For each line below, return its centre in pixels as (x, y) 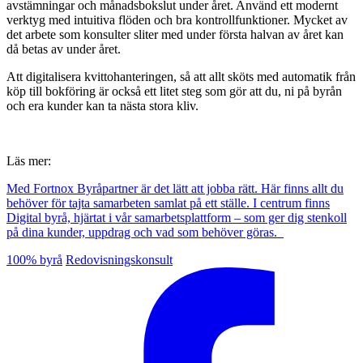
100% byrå (34, 260)
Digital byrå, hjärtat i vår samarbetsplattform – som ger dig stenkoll (177, 218)
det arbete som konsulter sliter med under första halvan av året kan (175, 35)
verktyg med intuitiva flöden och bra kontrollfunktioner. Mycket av (177, 20)
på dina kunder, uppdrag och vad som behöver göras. (145, 233)
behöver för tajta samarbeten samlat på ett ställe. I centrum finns (168, 203)
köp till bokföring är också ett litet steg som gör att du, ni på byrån (174, 92)
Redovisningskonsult (119, 260)
